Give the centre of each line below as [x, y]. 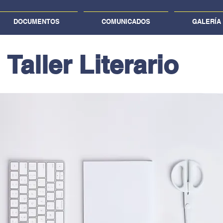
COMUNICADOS [126, 21]
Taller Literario [96, 64]
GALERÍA [207, 21]
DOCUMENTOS [36, 21]
